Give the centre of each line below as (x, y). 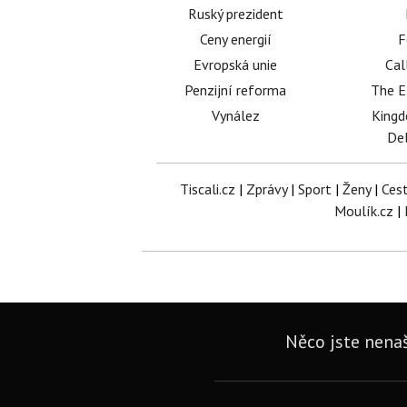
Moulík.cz (364, 211)
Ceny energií (235, 39)
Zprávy (266, 189)
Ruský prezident (235, 14)
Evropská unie (236, 65)
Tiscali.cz (207, 189)
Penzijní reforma (236, 90)
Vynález (235, 115)
